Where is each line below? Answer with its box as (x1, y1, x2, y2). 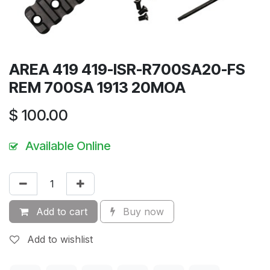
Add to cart (33, 206, 87, 218)
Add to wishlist (27, 233, 93, 246)
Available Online (25, 139, 111, 154)
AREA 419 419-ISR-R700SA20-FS (9, 60, 245, 79)
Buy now (120, 206, 164, 218)
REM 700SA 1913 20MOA (9, 78, 186, 97)
